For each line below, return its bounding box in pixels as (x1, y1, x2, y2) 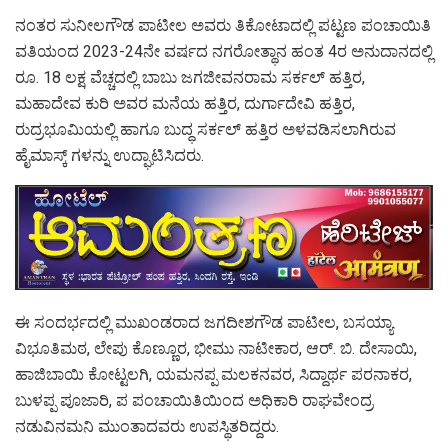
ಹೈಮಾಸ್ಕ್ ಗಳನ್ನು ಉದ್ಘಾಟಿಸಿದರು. (15, 146, 204, 166)
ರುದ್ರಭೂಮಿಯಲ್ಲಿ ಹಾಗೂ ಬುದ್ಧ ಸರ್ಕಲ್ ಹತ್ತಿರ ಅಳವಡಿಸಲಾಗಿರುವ (15, 120, 396, 140)
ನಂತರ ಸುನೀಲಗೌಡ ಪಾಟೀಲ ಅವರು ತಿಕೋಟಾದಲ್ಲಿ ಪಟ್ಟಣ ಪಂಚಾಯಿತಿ (15, 16, 431, 36)
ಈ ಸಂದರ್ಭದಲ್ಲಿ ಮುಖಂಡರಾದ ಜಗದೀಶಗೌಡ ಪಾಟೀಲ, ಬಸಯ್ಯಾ (15, 312, 393, 332)
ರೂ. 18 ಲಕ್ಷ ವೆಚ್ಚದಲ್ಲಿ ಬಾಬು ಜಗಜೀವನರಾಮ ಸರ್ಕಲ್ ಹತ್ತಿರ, (15, 68, 365, 88)
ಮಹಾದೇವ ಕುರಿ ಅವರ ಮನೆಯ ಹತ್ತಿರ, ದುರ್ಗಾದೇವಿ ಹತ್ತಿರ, (15, 94, 355, 114)
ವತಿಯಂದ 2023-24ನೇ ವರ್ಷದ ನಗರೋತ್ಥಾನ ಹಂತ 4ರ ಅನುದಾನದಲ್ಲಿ (15, 42, 433, 62)
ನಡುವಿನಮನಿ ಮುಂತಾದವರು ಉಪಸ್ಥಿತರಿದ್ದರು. (15, 416, 279, 436)
